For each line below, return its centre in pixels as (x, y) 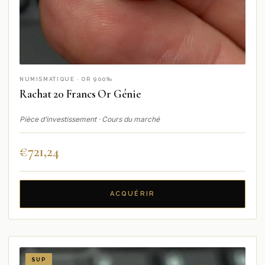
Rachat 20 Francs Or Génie (80, 94)
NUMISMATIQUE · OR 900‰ (66, 80)
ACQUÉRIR (132, 193)
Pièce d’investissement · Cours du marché (90, 119)
